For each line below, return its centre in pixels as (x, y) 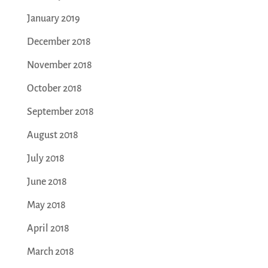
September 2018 (60, 112)
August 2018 (52, 135)
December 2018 (59, 42)
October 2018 (54, 89)
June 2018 (47, 182)
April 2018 (48, 229)
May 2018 (46, 205)
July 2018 (45, 159)
